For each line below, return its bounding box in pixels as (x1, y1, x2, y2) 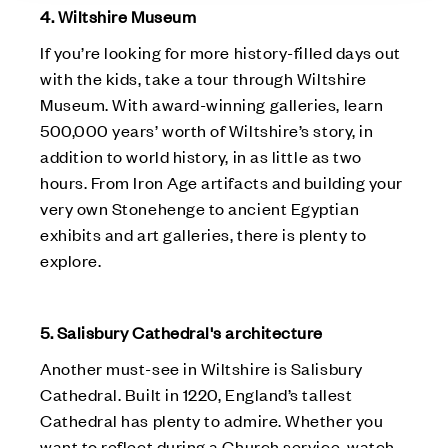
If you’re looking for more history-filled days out (40, 40, 402, 63)
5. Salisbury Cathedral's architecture (40, 320, 323, 343)
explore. (40, 248, 102, 271)
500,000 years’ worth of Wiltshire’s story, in (40, 118, 374, 141)
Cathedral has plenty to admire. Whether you (40, 408, 384, 431)
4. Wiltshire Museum (40, 4, 197, 27)
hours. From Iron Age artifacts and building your (40, 170, 403, 193)
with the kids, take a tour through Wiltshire (40, 66, 367, 89)
